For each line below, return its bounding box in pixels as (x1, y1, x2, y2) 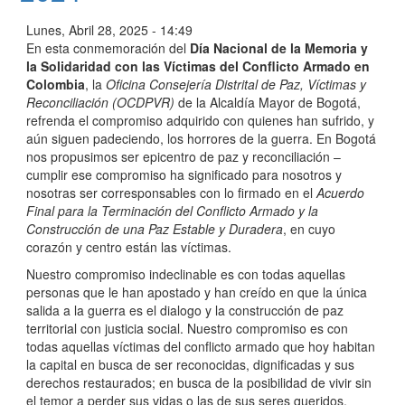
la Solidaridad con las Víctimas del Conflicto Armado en (26, 57, 370, 76)
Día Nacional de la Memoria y (190, 39, 368, 58)
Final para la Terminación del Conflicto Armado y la (26, 202, 318, 221)
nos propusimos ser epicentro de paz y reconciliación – (26, 147, 341, 166)
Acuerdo (316, 184, 364, 202)
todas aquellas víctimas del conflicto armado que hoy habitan (26, 337, 375, 356)
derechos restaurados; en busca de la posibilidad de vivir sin (26, 373, 372, 392)
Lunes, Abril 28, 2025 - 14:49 (26, 21, 193, 40)
